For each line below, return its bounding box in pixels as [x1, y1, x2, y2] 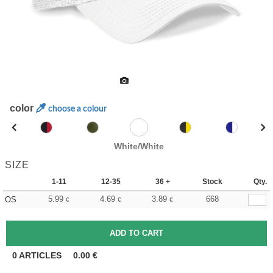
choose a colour [48, 105, 107, 113]
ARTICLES [17, 250, 64, 260]
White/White [114, 141, 165, 151]
